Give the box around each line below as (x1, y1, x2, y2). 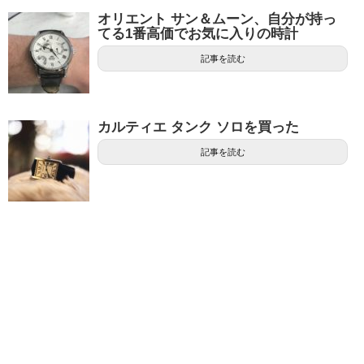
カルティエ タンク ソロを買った (97, 119, 299, 136)
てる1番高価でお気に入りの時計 (97, 26, 298, 42)
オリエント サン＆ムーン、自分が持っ (97, 11, 336, 28)
